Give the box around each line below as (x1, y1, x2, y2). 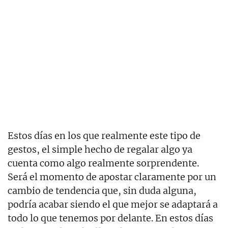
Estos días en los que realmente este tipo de (8, 130, 201, 142)
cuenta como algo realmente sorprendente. (8, 157, 199, 169)
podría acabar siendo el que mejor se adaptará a (8, 198, 218, 211)
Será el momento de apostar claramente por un (8, 171, 216, 183)
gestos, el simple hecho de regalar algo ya (8, 144, 192, 156)
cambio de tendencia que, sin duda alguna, (8, 185, 196, 197)
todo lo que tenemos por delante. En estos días (8, 212, 213, 224)
